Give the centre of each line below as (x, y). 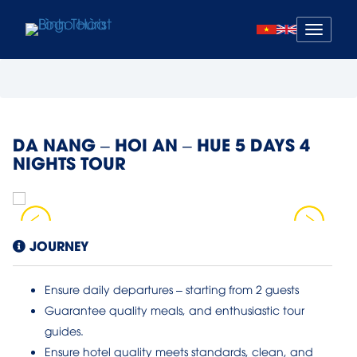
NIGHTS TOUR (69, 162)
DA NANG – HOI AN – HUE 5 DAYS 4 (161, 144)
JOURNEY (57, 245)
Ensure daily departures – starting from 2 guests (172, 289)
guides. (64, 330)
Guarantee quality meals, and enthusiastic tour (175, 310)
